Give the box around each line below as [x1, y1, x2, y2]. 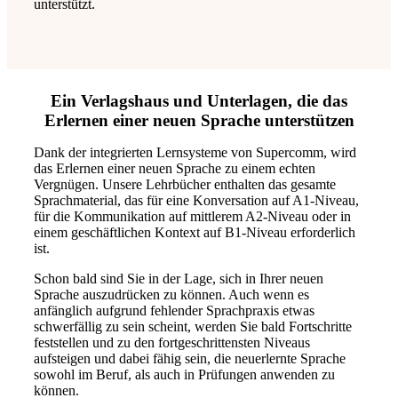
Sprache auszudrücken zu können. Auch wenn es [34, 287, 309, 303]
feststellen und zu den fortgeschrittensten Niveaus [34, 335, 310, 351]
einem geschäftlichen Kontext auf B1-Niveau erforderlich [34, 225, 355, 241]
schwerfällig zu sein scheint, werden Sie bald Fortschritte [34, 319, 352, 335]
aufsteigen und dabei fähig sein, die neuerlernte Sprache [34, 351, 346, 367]
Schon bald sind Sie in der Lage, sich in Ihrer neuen [34, 271, 323, 287]
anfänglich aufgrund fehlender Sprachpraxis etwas [34, 303, 314, 319]
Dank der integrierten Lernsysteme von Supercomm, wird [34, 145, 356, 161]
